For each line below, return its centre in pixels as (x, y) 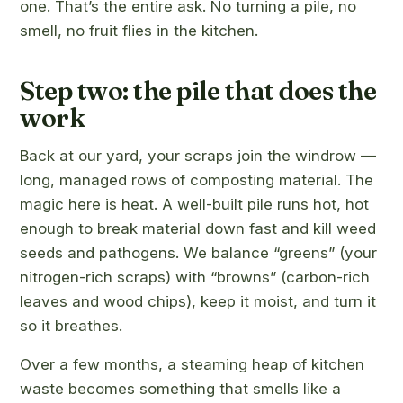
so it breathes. (71, 326)
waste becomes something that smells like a (180, 389)
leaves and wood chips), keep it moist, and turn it (198, 301)
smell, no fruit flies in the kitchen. (139, 31)
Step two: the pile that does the (198, 90)
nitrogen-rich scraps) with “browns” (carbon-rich (195, 277)
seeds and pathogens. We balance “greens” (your (198, 253)
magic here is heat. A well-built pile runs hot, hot (194, 204)
